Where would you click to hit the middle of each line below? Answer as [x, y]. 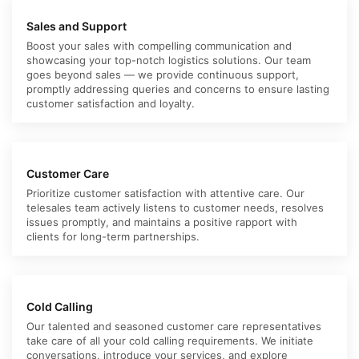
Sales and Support [77, 26]
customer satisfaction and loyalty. [111, 103]
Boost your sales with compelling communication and [159, 45]
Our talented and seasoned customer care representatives [174, 326]
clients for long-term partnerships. [113, 236]
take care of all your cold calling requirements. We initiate [170, 340]
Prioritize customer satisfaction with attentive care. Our [165, 193]
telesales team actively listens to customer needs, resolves [175, 207]
